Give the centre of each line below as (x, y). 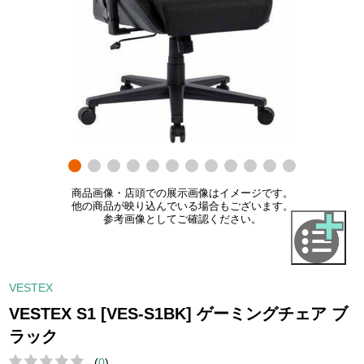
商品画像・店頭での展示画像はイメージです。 (182, 194)
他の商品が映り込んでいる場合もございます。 (182, 207)
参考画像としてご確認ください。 (182, 220)
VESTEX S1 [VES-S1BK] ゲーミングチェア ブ (179, 313)
